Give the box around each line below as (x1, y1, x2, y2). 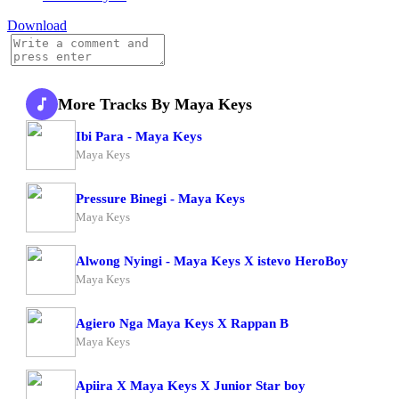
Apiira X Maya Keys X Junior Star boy (76, 378, 305, 393)
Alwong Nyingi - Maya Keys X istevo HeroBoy (76, 253, 348, 268)
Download (7, 18, 67, 33)
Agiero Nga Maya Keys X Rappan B (76, 315, 289, 330)
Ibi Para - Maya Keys (76, 128, 202, 143)
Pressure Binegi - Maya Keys (76, 191, 245, 206)
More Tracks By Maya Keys (58, 94, 252, 113)
